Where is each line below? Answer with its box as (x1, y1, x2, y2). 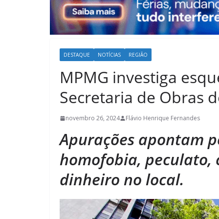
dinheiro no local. (60, 169, 184, 190)
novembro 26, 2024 (66, 114, 120, 123)
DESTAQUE (64, 51, 90, 59)
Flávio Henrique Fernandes (126, 114, 200, 123)
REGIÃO (129, 51, 148, 59)
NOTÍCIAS (98, 51, 121, 59)
